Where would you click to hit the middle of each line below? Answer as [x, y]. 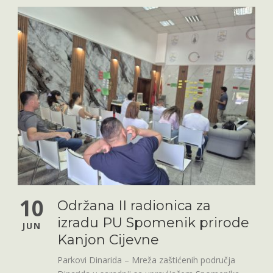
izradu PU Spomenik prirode [153, 222]
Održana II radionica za [134, 205]
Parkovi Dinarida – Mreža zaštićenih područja [146, 260]
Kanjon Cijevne [108, 239]
